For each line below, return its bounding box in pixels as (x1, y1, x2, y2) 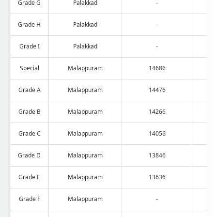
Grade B (18, 107, 41, 116)
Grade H (18, 20, 41, 29)
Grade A (18, 85, 41, 94)
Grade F (18, 194, 40, 203)
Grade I (19, 42, 40, 50)
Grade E (18, 172, 40, 181)
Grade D (18, 151, 41, 159)
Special (19, 63, 39, 72)
